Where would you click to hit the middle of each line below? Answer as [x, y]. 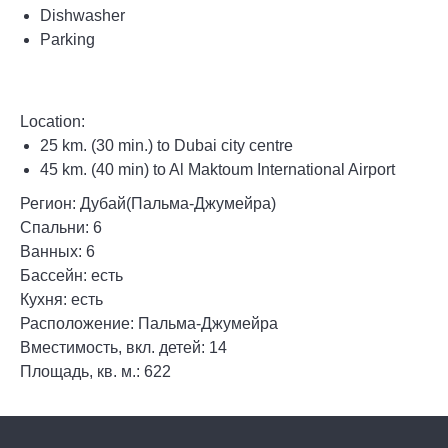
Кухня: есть [61, 299]
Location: [52, 121]
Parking [69, 39]
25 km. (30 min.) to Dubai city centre [168, 145]
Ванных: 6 [57, 251]
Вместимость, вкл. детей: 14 [123, 347]
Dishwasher [82, 15]
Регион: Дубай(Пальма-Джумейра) [148, 203]
